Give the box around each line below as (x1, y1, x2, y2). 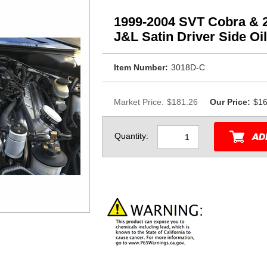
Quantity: (114, 131, 148, 141)
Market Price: (114, 97, 164, 107)
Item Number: (114, 63, 168, 72)
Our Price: (210, 97, 250, 107)
